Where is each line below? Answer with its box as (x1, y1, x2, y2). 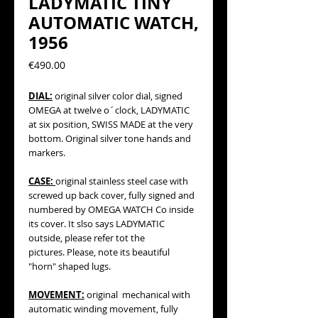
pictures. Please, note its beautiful (28, 246, 170, 258)
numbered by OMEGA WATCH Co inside (28, 203, 194, 216)
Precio (65, 57, 94, 71)
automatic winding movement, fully (28, 302, 178, 315)
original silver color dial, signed (53, 89, 182, 102)
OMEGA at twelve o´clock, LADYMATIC (28, 104, 190, 116)
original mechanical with (84, 288, 190, 301)
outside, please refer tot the (28, 231, 145, 244)
